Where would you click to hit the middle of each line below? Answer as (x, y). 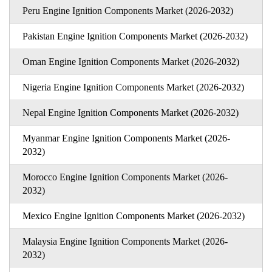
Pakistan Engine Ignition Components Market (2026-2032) (135, 36)
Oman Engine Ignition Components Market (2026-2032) (131, 61)
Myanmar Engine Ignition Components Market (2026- (126, 138)
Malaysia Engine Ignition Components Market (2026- (125, 241)
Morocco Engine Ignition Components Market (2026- (125, 177)
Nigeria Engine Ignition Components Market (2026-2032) (133, 87)
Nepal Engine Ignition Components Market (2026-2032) (130, 112)
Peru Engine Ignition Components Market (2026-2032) (127, 10)
